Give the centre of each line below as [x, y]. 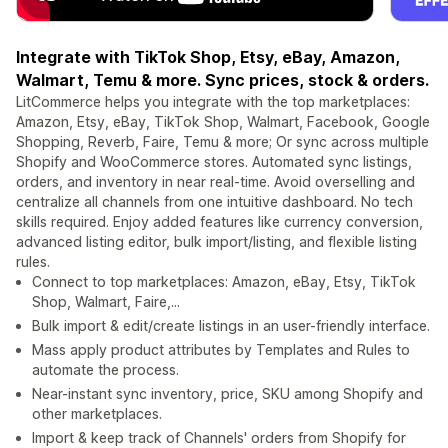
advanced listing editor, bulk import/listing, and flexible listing [216, 242]
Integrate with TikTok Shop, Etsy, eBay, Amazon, [208, 57]
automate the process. [105, 370]
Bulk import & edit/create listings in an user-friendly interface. [231, 326]
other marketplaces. [97, 414]
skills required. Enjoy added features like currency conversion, [219, 222]
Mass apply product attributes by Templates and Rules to [221, 350]
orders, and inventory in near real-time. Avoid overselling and [215, 182]
